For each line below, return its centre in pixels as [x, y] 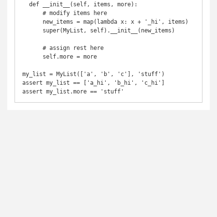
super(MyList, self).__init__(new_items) [32, 31]
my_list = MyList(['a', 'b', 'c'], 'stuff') [93, 74]
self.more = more [32, 57]
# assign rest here [32, 48]
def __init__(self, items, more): [26, 4]
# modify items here [32, 13]
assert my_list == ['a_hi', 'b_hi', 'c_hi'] [93, 83]
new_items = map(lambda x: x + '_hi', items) [32, 22]
